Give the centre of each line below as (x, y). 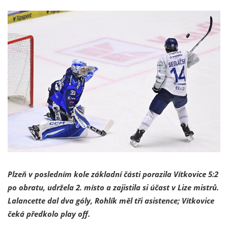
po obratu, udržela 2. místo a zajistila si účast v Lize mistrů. (113, 188)
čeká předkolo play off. (49, 214)
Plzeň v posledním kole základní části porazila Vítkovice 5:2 (113, 174)
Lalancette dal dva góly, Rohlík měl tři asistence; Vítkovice (111, 201)
